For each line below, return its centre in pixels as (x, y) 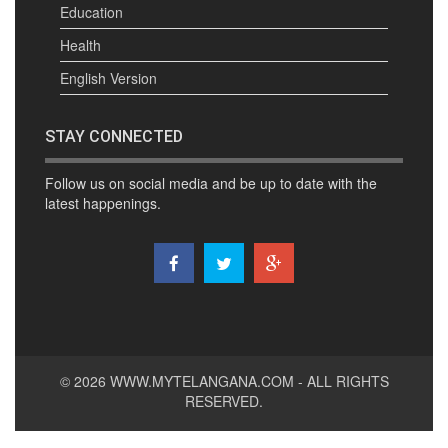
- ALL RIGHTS (341, 381)
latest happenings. (103, 203)
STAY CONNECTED (114, 137)
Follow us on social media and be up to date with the (211, 183)
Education (91, 12)
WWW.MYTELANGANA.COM (201, 381)
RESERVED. (224, 401)
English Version (108, 78)
